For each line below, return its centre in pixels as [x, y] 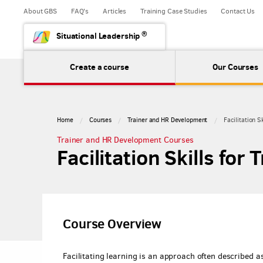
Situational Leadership [99, 36]
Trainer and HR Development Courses [125, 140]
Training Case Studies [174, 11]
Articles [115, 11]
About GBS [40, 11]
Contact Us [238, 11]
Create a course [100, 67]
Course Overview [112, 223]
